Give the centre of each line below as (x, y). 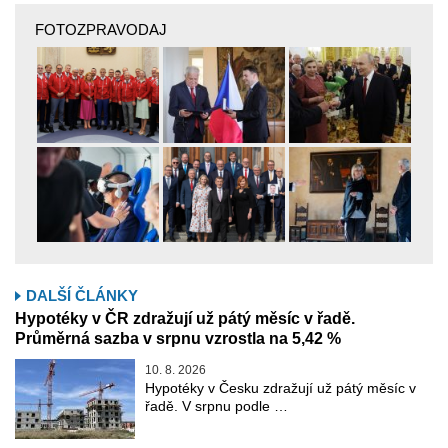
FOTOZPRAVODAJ (101, 30)
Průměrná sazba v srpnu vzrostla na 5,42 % (178, 339)
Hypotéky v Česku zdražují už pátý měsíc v (280, 388)
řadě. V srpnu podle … (216, 406)
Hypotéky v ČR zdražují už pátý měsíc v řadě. (185, 319)
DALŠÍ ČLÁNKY (82, 296)
